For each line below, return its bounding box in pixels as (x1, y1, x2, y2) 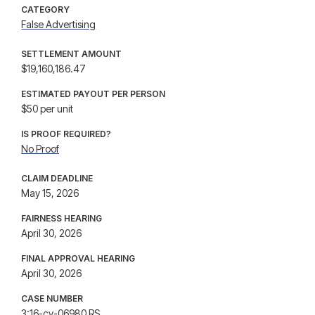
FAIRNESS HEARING (21, 213, 103, 224)
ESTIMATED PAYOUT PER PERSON (21, 89, 166, 99)
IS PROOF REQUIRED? (21, 129, 112, 139)
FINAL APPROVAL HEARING (21, 253, 136, 264)
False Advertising (21, 18, 96, 30)
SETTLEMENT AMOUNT (21, 49, 122, 59)
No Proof (21, 143, 60, 155)
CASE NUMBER (21, 293, 84, 304)
